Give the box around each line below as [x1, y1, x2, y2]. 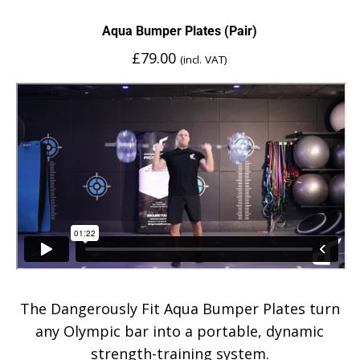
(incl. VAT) [180, 52, 227, 67]
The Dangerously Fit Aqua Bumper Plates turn [19, 298, 340, 318]
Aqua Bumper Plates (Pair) [102, 23, 257, 39]
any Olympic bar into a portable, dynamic [35, 321, 324, 341]
